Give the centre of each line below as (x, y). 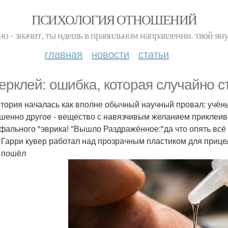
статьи (154, 54)
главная (64, 54)
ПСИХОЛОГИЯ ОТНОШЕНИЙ (114, 19)
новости (110, 54)
